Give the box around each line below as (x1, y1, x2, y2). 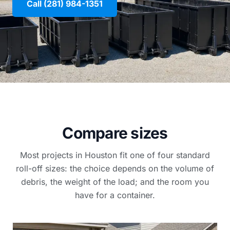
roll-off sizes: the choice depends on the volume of (16, 163, 214, 174)
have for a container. (75, 190, 155, 200)
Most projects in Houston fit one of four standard (20, 150, 210, 160)
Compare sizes (62, 124, 168, 142)
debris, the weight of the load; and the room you (21, 177, 209, 187)
